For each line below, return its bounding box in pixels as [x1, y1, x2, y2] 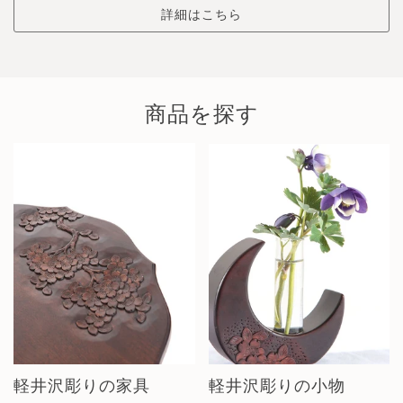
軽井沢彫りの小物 [208, 376, 345, 395]
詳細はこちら [161, 7, 242, 22]
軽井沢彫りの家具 [13, 376, 150, 395]
